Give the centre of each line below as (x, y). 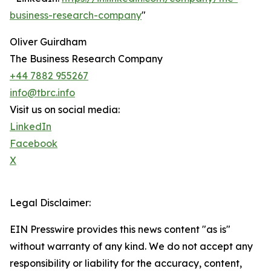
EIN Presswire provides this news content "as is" (120, 230)
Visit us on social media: (65, 110)
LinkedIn (31, 127)
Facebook (34, 144)
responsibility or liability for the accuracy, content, (126, 263)
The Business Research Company (86, 59)
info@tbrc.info (42, 93)
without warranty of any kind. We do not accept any (131, 247)
